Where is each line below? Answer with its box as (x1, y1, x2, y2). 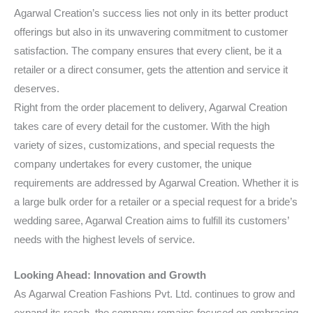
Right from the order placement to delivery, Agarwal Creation (14, 102, 287, 114)
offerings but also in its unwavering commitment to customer (14, 27, 288, 38)
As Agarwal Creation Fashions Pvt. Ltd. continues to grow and (14, 288, 295, 300)
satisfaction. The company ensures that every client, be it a (14, 45, 282, 57)
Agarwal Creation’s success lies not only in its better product (14, 8, 288, 20)
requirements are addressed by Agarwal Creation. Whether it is (14, 177, 299, 189)
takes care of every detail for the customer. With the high (14, 121, 270, 133)
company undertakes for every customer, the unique (14, 159, 252, 170)
